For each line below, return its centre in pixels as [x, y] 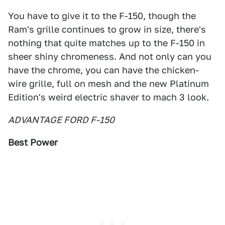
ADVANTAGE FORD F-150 [61, 120]
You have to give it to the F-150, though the [102, 16]
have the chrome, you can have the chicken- [103, 70]
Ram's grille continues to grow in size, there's [107, 29]
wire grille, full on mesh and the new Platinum [108, 84]
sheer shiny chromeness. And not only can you [110, 57]
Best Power [33, 142]
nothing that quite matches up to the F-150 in [106, 43]
